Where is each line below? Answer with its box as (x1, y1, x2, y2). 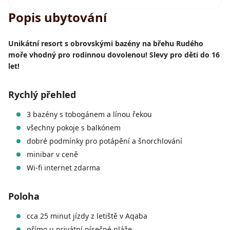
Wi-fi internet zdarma (27, 163, 100, 173)
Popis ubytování (8, 9, 107, 26)
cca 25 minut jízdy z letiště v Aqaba (27, 211, 147, 221)
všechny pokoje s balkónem (27, 123, 121, 133)
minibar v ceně (27, 149, 78, 160)
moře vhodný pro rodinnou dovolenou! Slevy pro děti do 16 (8, 50, 220, 60)
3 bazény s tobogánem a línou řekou (27, 109, 152, 120)
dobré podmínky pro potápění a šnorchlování (27, 136, 182, 146)
